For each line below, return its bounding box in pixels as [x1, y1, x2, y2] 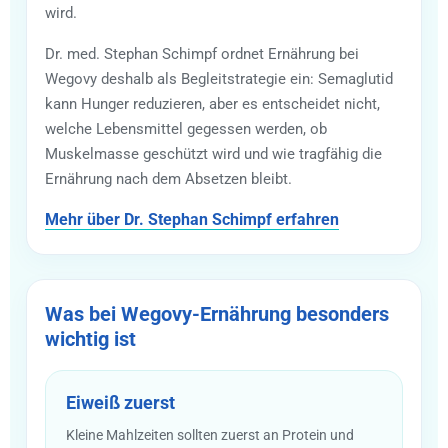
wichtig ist [45, 326, 136, 351]
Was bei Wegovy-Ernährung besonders [45, 301, 389, 326]
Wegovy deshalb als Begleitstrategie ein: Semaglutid [45, 69, 393, 88]
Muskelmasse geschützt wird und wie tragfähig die [45, 144, 382, 163]
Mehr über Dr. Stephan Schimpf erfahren [45, 209, 339, 229]
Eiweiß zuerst [66, 391, 175, 413]
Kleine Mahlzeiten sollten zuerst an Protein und [66, 426, 354, 443]
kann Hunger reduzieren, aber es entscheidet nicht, [45, 94, 380, 113]
